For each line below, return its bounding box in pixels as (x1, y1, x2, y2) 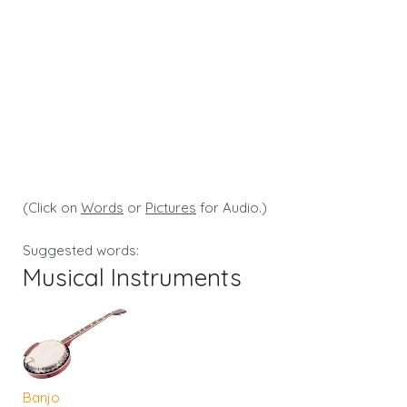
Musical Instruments (23, 263, 242, 293)
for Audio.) (196, 198, 267, 216)
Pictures (145, 198, 196, 216)
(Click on (23, 198, 81, 216)
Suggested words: (23, 242, 139, 259)
